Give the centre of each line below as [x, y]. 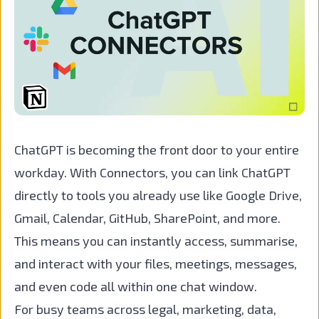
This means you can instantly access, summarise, [156, 240]
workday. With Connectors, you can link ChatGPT [152, 172]
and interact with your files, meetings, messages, [156, 263]
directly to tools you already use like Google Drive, [158, 195]
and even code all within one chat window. [136, 286]
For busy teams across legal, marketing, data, [145, 309]
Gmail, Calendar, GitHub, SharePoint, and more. [147, 218]
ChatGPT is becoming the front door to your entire [157, 149]
